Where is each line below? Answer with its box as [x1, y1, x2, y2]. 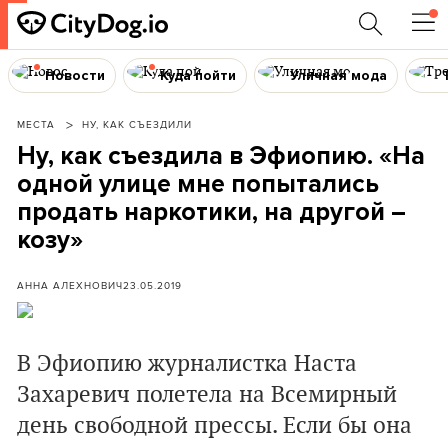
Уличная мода [290, 66, 388, 84]
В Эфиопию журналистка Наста [17, 350, 357, 378]
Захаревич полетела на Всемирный [17, 381, 397, 409]
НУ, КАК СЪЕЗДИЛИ [82, 117, 192, 131]
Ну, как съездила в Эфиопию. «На [17, 141, 425, 171]
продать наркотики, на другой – [17, 197, 406, 227]
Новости [44, 66, 105, 84]
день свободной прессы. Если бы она [17, 412, 412, 440]
